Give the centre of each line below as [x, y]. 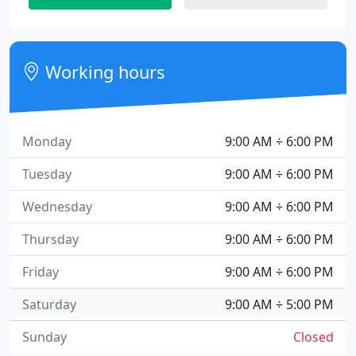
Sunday [44, 337]
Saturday [49, 304]
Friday [41, 272]
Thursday [50, 239]
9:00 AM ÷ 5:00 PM [279, 304]
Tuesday [47, 174]
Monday [47, 141]
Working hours [103, 72]
